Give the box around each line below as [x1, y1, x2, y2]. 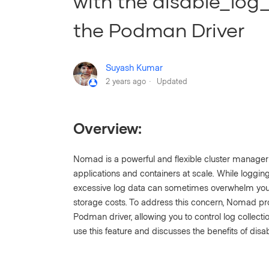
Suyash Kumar [106, 61, 163, 73]
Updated [157, 76, 187, 86]
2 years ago [106, 76, 146, 86]
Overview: [73, 119, 142, 137]
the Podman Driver [73, 18, 244, 41]
